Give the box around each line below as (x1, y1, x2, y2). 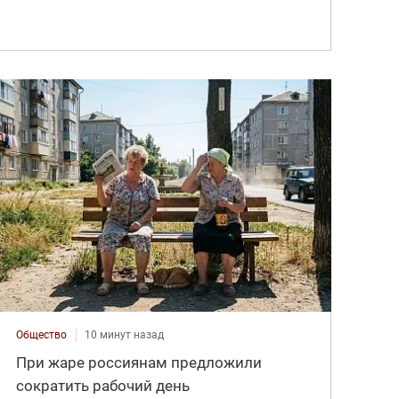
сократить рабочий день (16, 376, 191, 395)
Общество (16, 328, 68, 341)
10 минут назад (85, 328, 165, 341)
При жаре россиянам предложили (16, 353, 263, 371)
